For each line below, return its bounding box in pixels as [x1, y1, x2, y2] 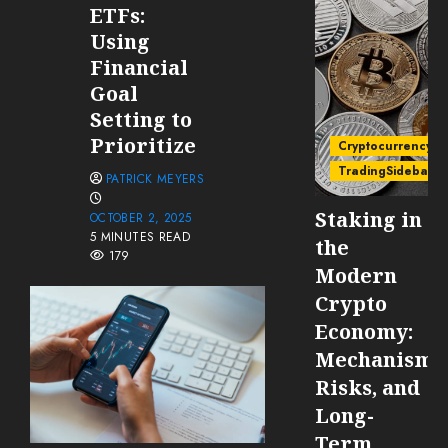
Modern [315, 262, 398, 290]
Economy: [315, 318, 414, 346]
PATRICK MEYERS [106, 170, 205, 189]
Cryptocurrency [338, 137, 433, 156]
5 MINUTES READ [90, 228, 191, 247]
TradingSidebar [338, 162, 434, 181]
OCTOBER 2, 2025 [90, 209, 192, 228]
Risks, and [315, 374, 421, 402]
